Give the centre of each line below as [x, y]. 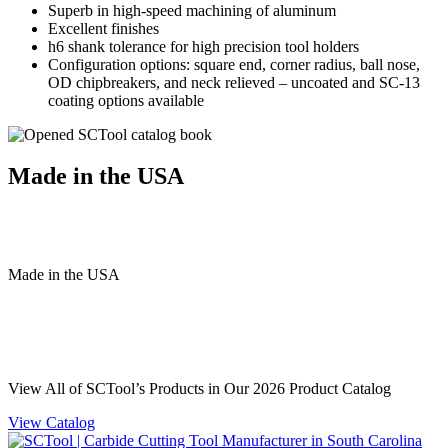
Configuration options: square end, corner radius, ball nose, [234, 64]
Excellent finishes [103, 28]
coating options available [126, 100]
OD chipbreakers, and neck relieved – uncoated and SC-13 [234, 82]
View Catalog [51, 423]
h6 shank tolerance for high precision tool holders [203, 46]
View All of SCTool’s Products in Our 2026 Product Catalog [199, 389]
